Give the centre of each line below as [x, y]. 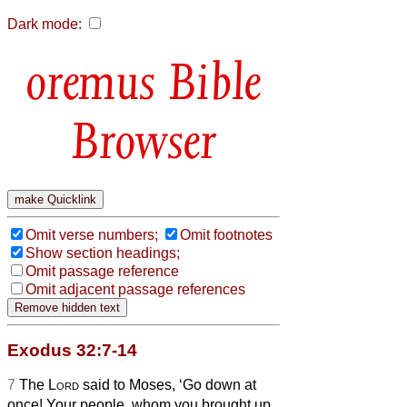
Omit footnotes [226, 234]
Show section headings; [103, 253]
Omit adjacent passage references [135, 289]
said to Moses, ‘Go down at [168, 384]
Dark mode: [45, 24]
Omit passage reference [102, 271]
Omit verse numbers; [92, 234]
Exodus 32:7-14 [72, 350]
